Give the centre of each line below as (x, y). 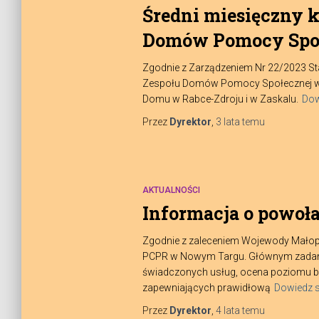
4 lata (228, 310)
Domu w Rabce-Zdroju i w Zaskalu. (220, 99)
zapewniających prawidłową (206, 288)
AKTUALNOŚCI (171, 190)
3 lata (228, 122)
